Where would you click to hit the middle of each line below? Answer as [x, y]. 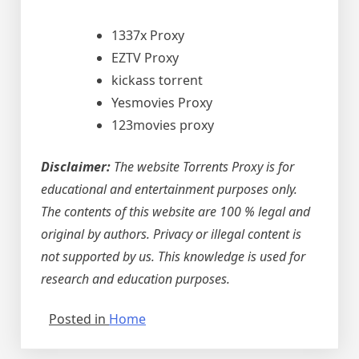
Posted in [79, 319]
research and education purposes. [135, 279]
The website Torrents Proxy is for [202, 167]
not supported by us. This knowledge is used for [173, 257]
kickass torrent [159, 81]
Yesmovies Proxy [162, 103]
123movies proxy [163, 125]
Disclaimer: [76, 167]
